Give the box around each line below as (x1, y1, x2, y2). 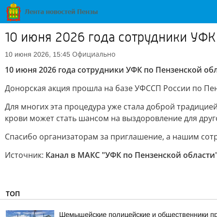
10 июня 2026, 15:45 (5, 50, 70, 58)
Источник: (5, 150, 46, 160)
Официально (72, 49, 115, 59)
